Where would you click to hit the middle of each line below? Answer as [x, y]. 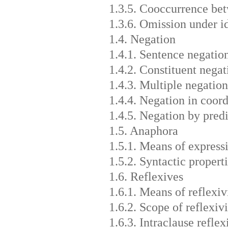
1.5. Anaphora [143, 131]
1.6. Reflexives [146, 176]
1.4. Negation [142, 39]
